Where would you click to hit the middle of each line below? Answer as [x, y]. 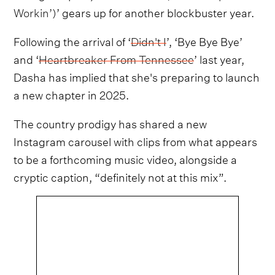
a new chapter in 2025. [72, 93]
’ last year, [219, 58]
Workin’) [35, 11]
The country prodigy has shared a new [110, 122]
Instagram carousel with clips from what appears [136, 140]
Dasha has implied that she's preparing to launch [137, 76]
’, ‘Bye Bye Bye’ [205, 40]
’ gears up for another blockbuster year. [156, 11]
